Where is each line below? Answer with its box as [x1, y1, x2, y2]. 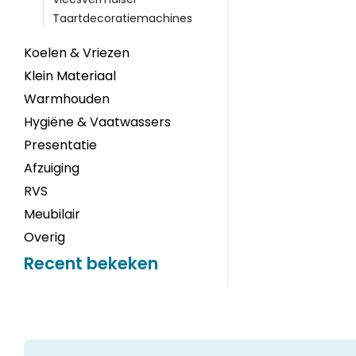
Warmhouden [24, 90, 110, 108]
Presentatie [24, 136, 97, 154]
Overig [24, 228, 65, 246]
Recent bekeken [24, 252, 158, 275]
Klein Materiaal [24, 67, 116, 85]
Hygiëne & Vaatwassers [24, 113, 171, 131]
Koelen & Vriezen [24, 44, 130, 62]
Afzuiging [24, 159, 79, 177]
